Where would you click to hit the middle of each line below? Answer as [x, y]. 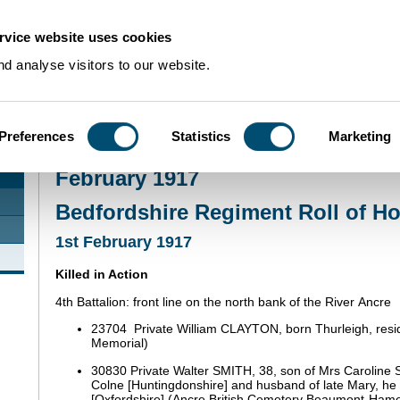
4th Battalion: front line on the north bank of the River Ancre [225, 301]
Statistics [201, 136]
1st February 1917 [126, 242]
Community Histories [137, 152]
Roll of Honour [224, 152]
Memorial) [121, 343]
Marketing [360, 136]
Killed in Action [104, 275]
